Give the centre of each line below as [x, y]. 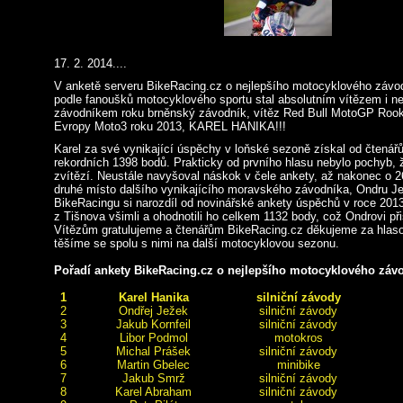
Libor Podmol [153, 338]
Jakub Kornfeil [153, 324]
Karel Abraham [153, 392]
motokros [298, 338]
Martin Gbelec [153, 365]
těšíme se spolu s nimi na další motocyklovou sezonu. [197, 243]
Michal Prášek [153, 351]
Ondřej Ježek [153, 311]
